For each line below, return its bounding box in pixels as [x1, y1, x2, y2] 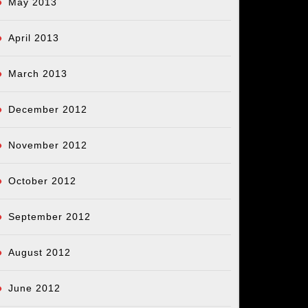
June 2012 [8, 283, 60, 294]
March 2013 [8, 68, 67, 80]
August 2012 [8, 247, 71, 258]
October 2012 [8, 175, 76, 187]
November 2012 [8, 140, 87, 151]
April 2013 [8, 32, 59, 44]
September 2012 [8, 211, 91, 223]
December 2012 [8, 104, 87, 115]
